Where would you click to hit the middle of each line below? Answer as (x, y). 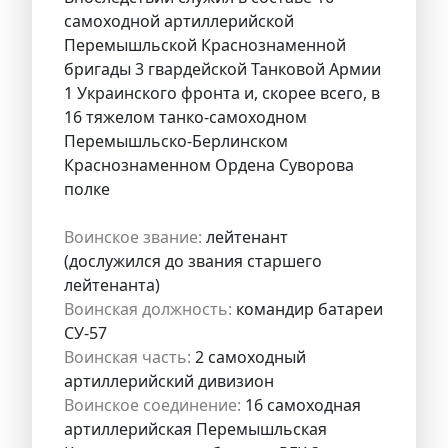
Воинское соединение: (152, 404)
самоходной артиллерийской (179, 20)
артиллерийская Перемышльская (195, 428)
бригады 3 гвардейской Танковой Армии (222, 68)
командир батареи (307, 308)
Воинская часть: (127, 356)
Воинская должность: (148, 308)
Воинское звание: (133, 236)
